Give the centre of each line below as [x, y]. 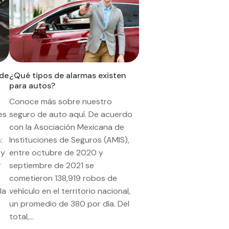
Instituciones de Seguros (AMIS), [70, 140]
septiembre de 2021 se [52, 165]
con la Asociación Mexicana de [67, 127]
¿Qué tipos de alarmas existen [68, 75]
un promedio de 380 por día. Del [70, 203]
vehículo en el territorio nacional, [70, 191]
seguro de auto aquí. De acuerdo [71, 114]
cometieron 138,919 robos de [63, 178]
